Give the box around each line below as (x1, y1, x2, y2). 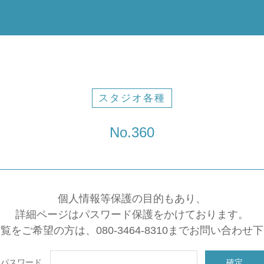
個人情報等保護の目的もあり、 (58, 193, 206, 204)
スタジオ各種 (98, 93, 166, 104)
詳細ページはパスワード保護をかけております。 (15, 209, 249, 220)
